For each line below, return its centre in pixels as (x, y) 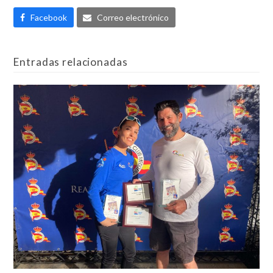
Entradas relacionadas (71, 62)
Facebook (48, 17)
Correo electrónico (133, 17)
